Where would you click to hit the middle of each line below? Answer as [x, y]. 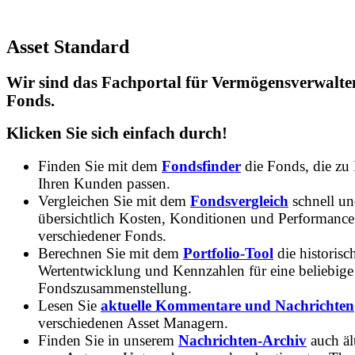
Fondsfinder [201, 166]
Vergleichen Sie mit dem [114, 200]
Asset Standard [68, 46]
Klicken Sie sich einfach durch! [117, 134]
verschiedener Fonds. [102, 235]
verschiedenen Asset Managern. [133, 323]
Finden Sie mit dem [100, 166]
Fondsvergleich [239, 200]
